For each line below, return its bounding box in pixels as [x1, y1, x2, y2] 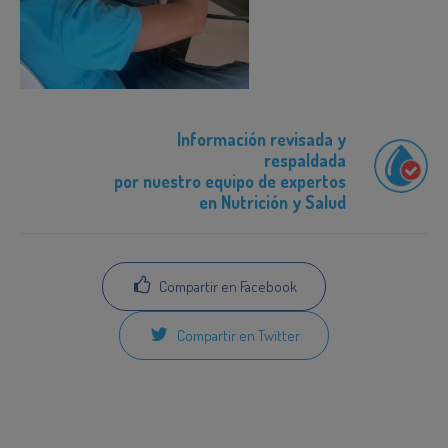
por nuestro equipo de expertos [114, 170, 347, 193]
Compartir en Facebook [156, 277, 298, 297]
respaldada [264, 149, 347, 172]
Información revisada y [177, 128, 347, 151]
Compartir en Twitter [173, 326, 300, 346]
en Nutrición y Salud [199, 191, 347, 214]
